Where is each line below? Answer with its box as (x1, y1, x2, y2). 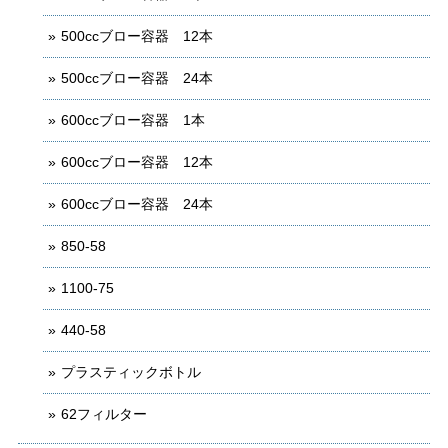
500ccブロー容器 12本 (61, 27, 213, 44)
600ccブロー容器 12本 (61, 153, 213, 170)
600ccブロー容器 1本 (61, 111, 205, 128)
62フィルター (61, 405, 147, 422)
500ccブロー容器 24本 (61, 69, 213, 86)
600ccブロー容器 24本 (61, 195, 213, 212)
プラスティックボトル (61, 363, 215, 380)
